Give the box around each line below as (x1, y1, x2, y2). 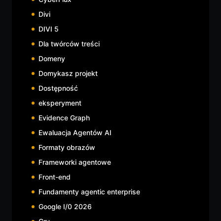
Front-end (38, 172, 71, 181)
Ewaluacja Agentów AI (38, 128, 111, 137)
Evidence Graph (38, 113, 90, 122)
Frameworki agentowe (38, 157, 111, 166)
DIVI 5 (38, 24, 59, 33)
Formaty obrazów (38, 143, 95, 151)
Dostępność (38, 83, 78, 92)
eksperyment (38, 98, 81, 107)
